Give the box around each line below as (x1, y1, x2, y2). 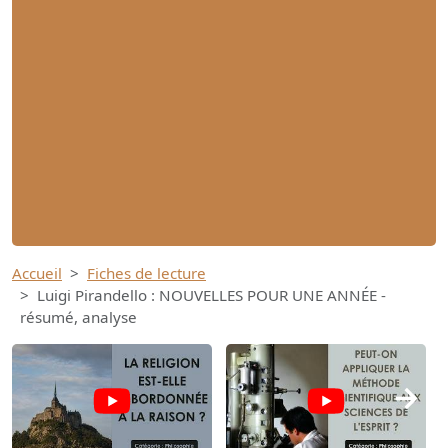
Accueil (12, 263, 62, 284)
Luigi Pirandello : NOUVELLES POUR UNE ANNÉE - (37, 285, 386, 306)
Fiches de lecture (87, 263, 206, 284)
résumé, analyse (20, 307, 137, 328)
